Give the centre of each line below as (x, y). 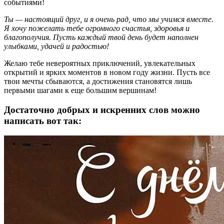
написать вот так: (43, 120)
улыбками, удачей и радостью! (56, 46)
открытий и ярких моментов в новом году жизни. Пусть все (107, 72)
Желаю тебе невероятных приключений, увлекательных (100, 63)
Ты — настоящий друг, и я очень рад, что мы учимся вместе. (109, 19)
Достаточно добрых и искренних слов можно (102, 109)
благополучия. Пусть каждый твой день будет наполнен (101, 37)
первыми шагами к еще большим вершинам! (80, 90)
